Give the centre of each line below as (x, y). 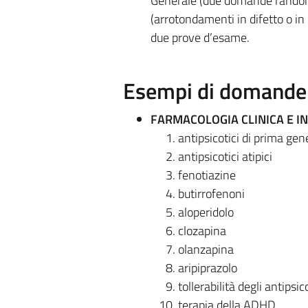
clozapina (202, 230)
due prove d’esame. (200, 37)
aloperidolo (206, 212)
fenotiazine (207, 175)
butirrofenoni (211, 193)
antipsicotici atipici (225, 156)
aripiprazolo (207, 267)
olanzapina (206, 249)
